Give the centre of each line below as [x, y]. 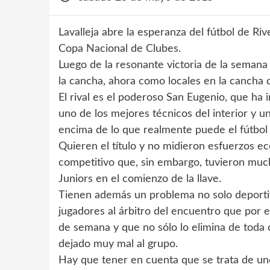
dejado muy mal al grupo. [118, 244]
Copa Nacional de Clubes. [120, 49]
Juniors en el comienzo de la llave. [140, 179]
